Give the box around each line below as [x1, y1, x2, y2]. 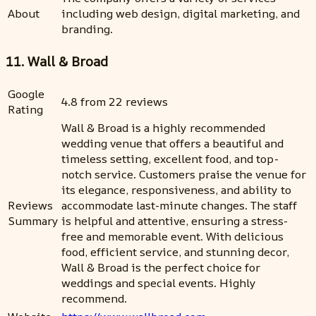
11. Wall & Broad [6, 51, 108, 71]
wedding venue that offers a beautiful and [61, 135, 284, 151]
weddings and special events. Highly [61, 274, 256, 291]
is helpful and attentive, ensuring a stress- [61, 212, 288, 229]
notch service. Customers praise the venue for [61, 166, 306, 182]
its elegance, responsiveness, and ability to [61, 181, 291, 197]
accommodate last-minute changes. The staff [61, 197, 297, 213]
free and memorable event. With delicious [61, 228, 284, 244]
